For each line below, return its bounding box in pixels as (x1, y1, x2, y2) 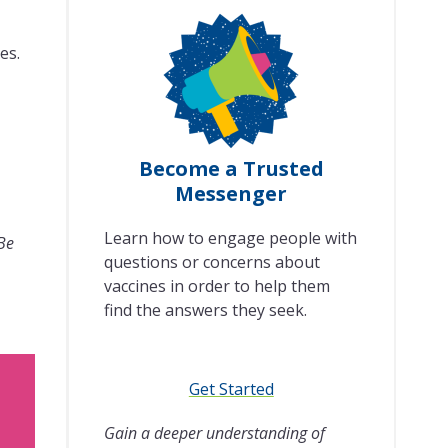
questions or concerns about (103, 251, 320, 274)
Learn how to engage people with (103, 227, 357, 250)
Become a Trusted (138, 155, 324, 183)
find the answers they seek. (103, 299, 307, 322)
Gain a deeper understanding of (103, 422, 325, 445)
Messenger (175, 180, 288, 208)
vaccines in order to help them (103, 275, 330, 298)
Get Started (188, 378, 274, 401)
